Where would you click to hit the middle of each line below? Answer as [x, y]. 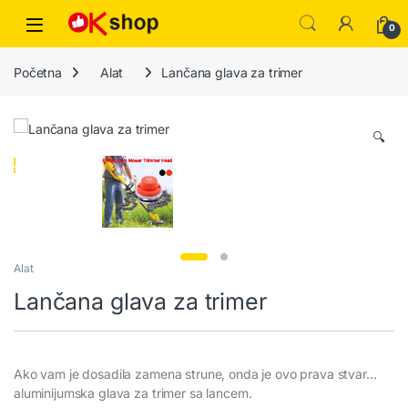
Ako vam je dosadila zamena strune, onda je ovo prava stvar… [195, 373]
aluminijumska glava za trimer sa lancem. [133, 393]
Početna [38, 72]
